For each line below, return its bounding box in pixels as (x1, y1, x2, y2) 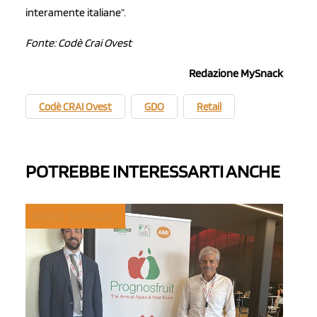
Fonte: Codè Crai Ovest (25, 36, 132, 50)
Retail (197, 100, 221, 114)
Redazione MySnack (189, 67, 283, 81)
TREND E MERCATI (31, 209, 117, 223)
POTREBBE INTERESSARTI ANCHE (25, 160, 280, 183)
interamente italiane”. (25, 6, 126, 20)
